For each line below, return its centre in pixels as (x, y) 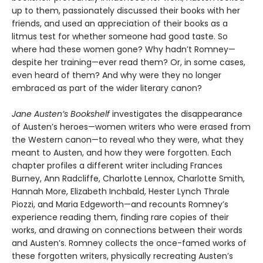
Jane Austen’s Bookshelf (61, 114)
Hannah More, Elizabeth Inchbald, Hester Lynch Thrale (121, 192)
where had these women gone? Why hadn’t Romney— (124, 50)
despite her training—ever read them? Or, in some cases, (129, 63)
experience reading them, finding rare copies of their (120, 218)
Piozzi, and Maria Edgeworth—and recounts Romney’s (120, 205)
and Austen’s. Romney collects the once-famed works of (129, 243)
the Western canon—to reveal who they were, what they (128, 140)
